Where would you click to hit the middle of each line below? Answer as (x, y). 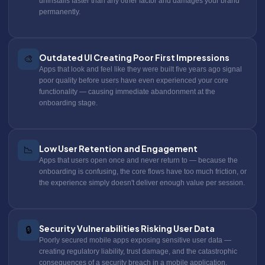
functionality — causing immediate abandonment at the (127, 91)
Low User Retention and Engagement (118, 148)
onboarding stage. (68, 103)
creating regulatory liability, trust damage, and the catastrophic (138, 251)
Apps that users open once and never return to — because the (138, 160)
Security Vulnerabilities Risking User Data (127, 228)
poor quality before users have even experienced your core (134, 80)
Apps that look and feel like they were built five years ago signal (140, 69)
